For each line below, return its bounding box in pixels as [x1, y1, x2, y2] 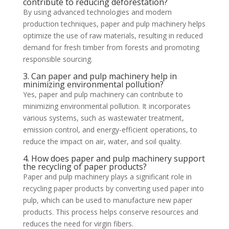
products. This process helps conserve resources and [22, 207, 198, 217]
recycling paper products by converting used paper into [22, 183, 204, 193]
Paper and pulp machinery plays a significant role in [22, 171, 192, 181]
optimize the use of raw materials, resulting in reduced [22, 30, 203, 40]
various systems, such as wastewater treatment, [22, 112, 184, 123]
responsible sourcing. [22, 54, 93, 64]
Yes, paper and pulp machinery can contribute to [22, 89, 183, 99]
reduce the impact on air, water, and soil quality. [22, 136, 181, 146]
